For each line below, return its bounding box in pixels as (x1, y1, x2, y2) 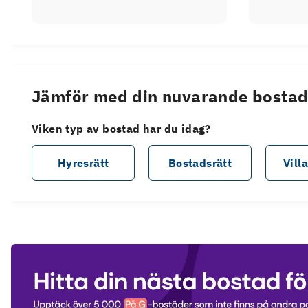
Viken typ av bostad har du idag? (32, 122, 211, 135)
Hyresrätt (57, 156, 109, 170)
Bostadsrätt (168, 156, 232, 170)
